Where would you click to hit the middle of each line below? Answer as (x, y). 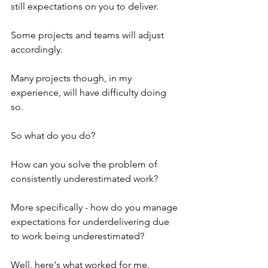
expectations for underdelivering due (91, 221)
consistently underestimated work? (84, 178)
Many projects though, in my (72, 78)
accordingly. (38, 49)
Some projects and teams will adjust (89, 35)
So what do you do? (53, 135)
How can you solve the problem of (85, 164)
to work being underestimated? (77, 236)
